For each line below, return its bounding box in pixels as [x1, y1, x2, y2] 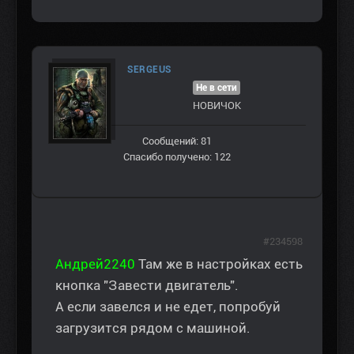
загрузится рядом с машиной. [55, 320, 250, 337]
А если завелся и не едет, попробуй [55, 299, 281, 315]
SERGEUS [127, 64, 171, 76]
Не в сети [196, 82, 237, 94]
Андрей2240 [55, 256, 135, 273]
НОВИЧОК [192, 100, 241, 112]
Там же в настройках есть [135, 256, 303, 273]
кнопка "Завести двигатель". [55, 277, 239, 294]
